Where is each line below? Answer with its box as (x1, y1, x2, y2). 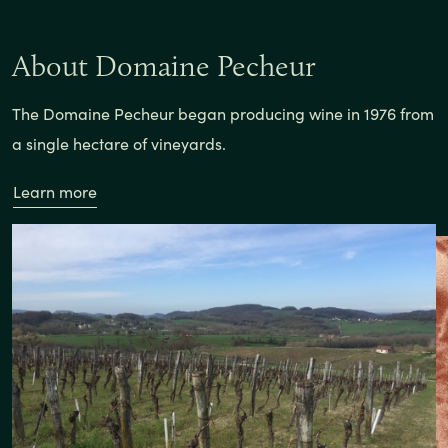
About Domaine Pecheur (12, 47, 316, 83)
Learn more (13, 180, 97, 202)
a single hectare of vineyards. (12, 132, 226, 154)
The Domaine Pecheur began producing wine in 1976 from (12, 102, 434, 124)
